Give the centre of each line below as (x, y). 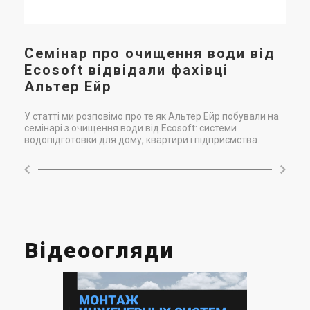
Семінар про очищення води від (150, 53)
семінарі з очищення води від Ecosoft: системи (130, 128)
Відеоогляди (99, 250)
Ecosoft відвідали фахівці (126, 70)
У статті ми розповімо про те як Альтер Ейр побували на (152, 116)
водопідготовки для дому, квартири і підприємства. (142, 139)
